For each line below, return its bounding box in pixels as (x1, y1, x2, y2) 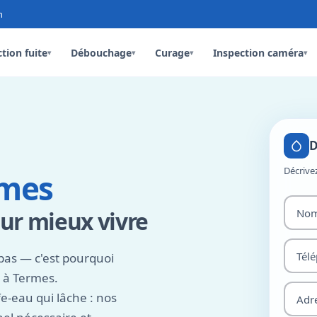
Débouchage (71, 45, 132, 59)
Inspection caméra (213, 45, 304, 59)
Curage (155, 45, 190, 59)
